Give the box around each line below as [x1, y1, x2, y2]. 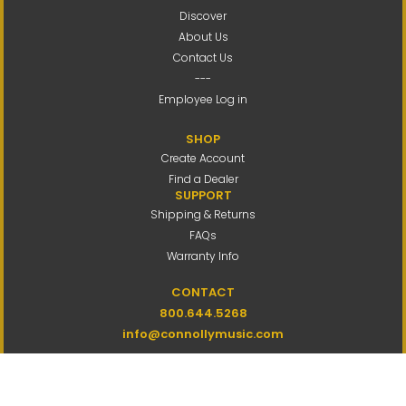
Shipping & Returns [150, 207, 256, 222]
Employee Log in [159, 92, 247, 107]
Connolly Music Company [131, 361, 275, 376]
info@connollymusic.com [122, 325, 284, 343]
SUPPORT [174, 187, 232, 204]
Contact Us [173, 50, 233, 65]
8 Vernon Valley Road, [144, 382, 262, 397]
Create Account [161, 150, 245, 166]
